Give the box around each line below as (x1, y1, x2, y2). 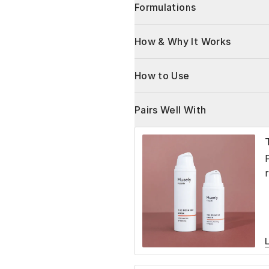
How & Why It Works (134, 35, 231, 48)
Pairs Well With (134, 104, 207, 116)
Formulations (134, 1, 196, 14)
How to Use (134, 70, 190, 82)
